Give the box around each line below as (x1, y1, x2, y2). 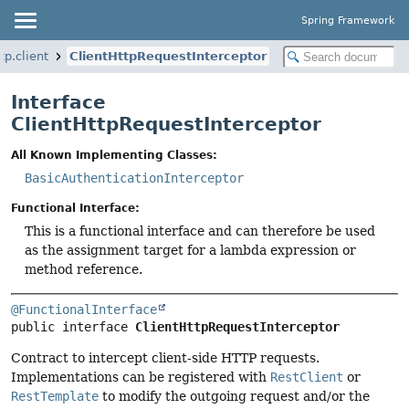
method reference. (25, 262, 142, 278)
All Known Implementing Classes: (11, 149, 217, 163)
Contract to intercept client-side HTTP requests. (11, 350, 320, 365)
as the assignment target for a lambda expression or (25, 243, 356, 258)
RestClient (270, 369, 343, 384)
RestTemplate (11, 388, 99, 404)
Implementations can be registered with (11, 369, 270, 384)
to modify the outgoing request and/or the (99, 388, 370, 404)
